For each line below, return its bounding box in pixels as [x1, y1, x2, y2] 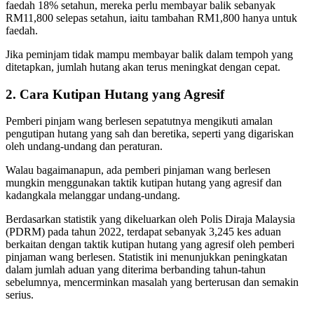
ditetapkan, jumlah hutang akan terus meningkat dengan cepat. [6, 60, 280, 73]
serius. [6, 289, 34, 301]
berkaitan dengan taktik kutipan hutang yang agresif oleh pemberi [6, 238, 294, 251]
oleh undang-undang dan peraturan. [6, 140, 163, 153]
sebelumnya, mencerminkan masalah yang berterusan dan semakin [6, 276, 299, 289]
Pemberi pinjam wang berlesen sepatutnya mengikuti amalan [6, 115, 273, 128]
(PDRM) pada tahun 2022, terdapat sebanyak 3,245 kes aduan [6, 226, 281, 238]
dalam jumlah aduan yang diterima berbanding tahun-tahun [6, 264, 266, 276]
